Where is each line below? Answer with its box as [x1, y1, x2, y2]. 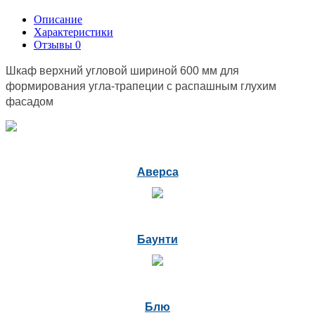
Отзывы [34, 38, 75, 51]
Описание [34, 13, 82, 25]
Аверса [136, 165, 179, 178]
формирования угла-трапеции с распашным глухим [6, 79, 276, 92]
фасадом [6, 95, 53, 108]
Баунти [137, 233, 178, 245]
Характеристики [34, 25, 113, 38]
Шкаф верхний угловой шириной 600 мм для [6, 64, 239, 77]
